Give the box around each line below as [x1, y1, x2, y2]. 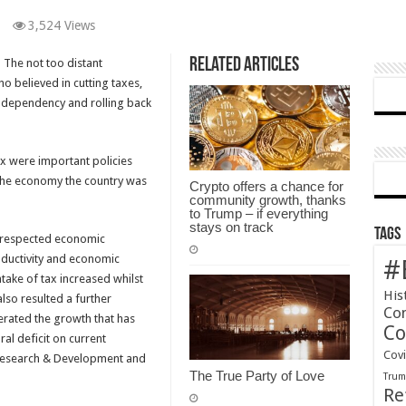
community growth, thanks [188, 192, 346, 208]
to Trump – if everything [188, 206, 328, 222]
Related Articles [188, 55, 299, 76]
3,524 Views [27, 18, 95, 33]
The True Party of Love [188, 368, 324, 384]
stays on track [188, 219, 274, 236]
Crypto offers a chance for [188, 179, 343, 195]
